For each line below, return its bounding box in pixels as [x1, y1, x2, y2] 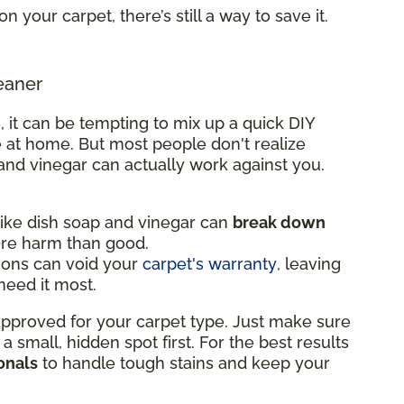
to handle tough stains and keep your [38, 353, 330, 372]
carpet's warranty [142, 253, 277, 273]
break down [233, 212, 326, 232]
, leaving [277, 253, 341, 273]
